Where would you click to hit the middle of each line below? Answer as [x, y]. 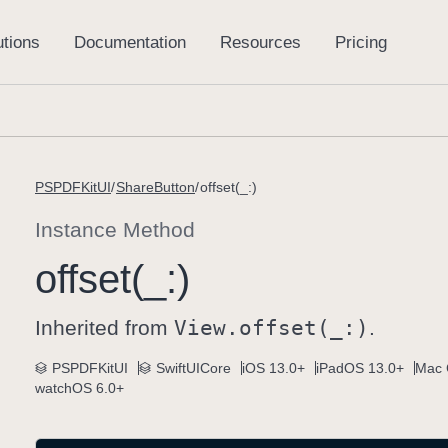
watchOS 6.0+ [79, 388]
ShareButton [155, 187]
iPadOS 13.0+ [360, 368]
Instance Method [115, 229]
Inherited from [104, 327]
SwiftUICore [193, 368]
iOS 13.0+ [273, 368]
